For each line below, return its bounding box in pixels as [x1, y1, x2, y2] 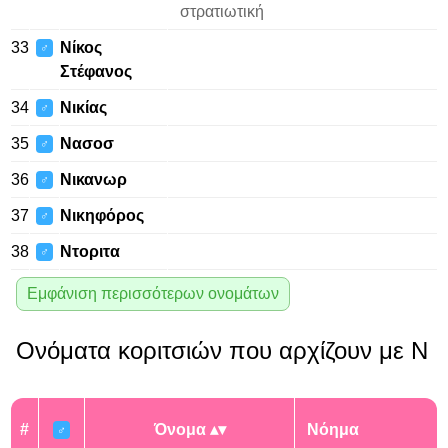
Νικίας [60, 99, 107, 116]
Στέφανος [60, 63, 132, 80]
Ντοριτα [60, 243, 120, 260]
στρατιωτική [180, 3, 264, 20]
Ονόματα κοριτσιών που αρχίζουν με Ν [16, 337, 428, 364]
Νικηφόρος [60, 207, 144, 224]
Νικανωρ [60, 171, 127, 188]
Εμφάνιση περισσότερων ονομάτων [27, 285, 279, 302]
